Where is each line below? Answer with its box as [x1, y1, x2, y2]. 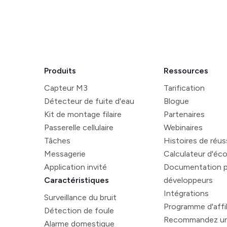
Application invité [44, 162, 107, 172]
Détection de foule [44, 206, 114, 215]
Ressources [164, 66, 209, 75]
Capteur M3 [44, 83, 88, 93]
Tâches [44, 136, 70, 145]
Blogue [164, 96, 190, 106]
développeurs [164, 175, 213, 185]
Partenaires [164, 109, 205, 119]
